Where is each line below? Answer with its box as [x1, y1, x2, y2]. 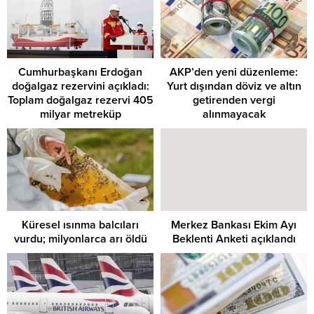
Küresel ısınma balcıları [22, 217, 139, 232]
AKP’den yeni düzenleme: [170, 65, 298, 80]
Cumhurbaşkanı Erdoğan [18, 65, 142, 80]
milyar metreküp [39, 107, 121, 122]
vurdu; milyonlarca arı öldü [13, 231, 147, 246]
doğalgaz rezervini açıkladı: [11, 79, 149, 94]
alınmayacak [202, 107, 266, 122]
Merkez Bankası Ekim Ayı [171, 217, 296, 232]
